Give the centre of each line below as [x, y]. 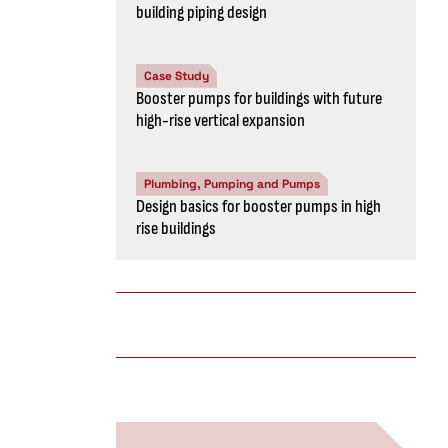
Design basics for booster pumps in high [258, 206]
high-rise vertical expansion [220, 120]
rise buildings [176, 228]
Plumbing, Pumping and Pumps [232, 183]
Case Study [176, 75]
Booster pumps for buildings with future [259, 98]
